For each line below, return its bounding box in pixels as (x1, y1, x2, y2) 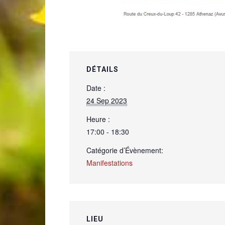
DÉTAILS (86, 65, 119, 73)
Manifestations (86, 157, 133, 168)
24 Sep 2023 (86, 95, 127, 105)
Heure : (86, 114, 110, 124)
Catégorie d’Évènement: (86, 145, 163, 155)
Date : (86, 82, 105, 93)
